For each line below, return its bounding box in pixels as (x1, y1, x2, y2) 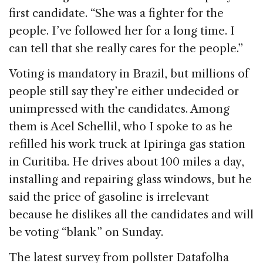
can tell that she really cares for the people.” (9, 41, 243, 55)
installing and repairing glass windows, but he (9, 172, 252, 186)
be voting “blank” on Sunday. (9, 225, 166, 239)
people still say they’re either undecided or (9, 84, 239, 98)
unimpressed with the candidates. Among (9, 102, 230, 116)
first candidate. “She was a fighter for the (9, 6, 224, 20)
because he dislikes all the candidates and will (9, 207, 254, 221)
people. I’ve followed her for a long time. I (9, 23, 235, 38)
